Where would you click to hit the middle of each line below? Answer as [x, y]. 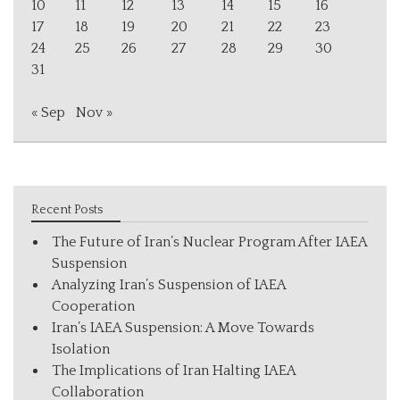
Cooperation [93, 306]
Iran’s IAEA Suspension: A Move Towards [183, 327]
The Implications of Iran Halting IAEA [174, 370]
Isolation [81, 349]
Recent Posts [67, 209]
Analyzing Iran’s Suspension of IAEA [169, 284]
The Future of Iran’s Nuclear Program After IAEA [209, 242]
